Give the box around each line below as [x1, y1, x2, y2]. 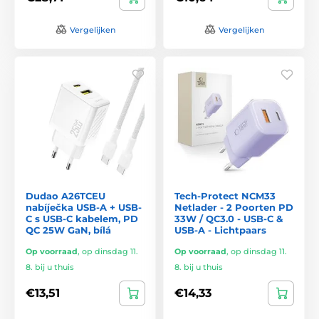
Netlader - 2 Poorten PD [174, 201, 293, 213]
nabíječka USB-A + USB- [26, 201, 142, 213]
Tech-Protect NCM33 [174, 189, 276, 202]
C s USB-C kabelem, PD [26, 212, 138, 224]
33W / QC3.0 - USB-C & [174, 212, 283, 224]
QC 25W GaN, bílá [26, 224, 111, 236]
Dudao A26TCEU [26, 189, 105, 202]
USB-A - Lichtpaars [174, 224, 266, 236]
